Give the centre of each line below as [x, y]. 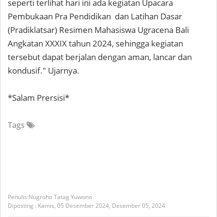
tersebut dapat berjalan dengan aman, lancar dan [100, 57]
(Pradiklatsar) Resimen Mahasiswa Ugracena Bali [98, 30]
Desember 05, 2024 [139, 206]
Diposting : [23, 206]
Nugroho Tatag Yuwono [60, 197]
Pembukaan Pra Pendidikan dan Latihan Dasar [95, 16]
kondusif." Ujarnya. [44, 70]
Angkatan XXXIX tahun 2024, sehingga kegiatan [95, 43]
